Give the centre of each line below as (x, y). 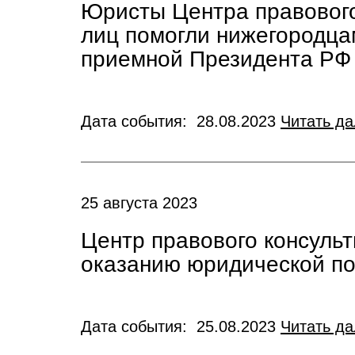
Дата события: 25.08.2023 (181, 326)
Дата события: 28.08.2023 (181, 121)
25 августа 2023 (139, 203)
